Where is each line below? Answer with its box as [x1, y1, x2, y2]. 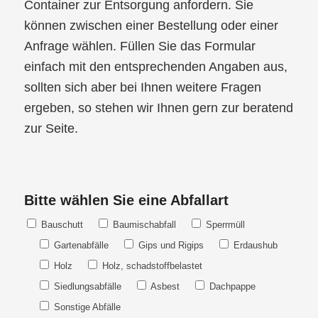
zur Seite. [23, 121, 78, 136]
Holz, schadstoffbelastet [102, 261, 202, 272]
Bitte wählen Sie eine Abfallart [23, 192, 229, 209]
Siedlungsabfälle [53, 281, 121, 292]
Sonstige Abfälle [53, 302, 121, 313]
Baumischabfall [112, 219, 176, 231]
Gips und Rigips [138, 240, 204, 251]
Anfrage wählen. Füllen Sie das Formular [23, 38, 256, 53]
